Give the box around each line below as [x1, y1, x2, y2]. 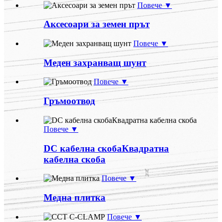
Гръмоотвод [44, 96, 95, 107]
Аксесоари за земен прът [44, 19, 150, 30]
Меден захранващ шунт [44, 57, 146, 68]
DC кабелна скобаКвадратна [44, 143, 169, 154]
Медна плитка [44, 192, 106, 203]
